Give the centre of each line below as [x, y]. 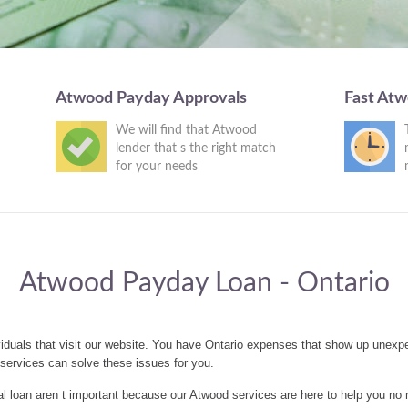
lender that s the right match [195, 148]
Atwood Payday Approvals [151, 98]
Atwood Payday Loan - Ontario [204, 283]
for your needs [156, 167]
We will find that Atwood [186, 130]
